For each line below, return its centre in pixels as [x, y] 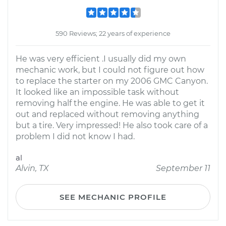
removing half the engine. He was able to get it [110, 103]
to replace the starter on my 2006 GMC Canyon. [112, 81]
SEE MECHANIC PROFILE [113, 197]
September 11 [183, 168]
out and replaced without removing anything [107, 114]
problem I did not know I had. [75, 136]
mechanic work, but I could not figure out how [110, 70]
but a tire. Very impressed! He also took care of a [112, 125]
